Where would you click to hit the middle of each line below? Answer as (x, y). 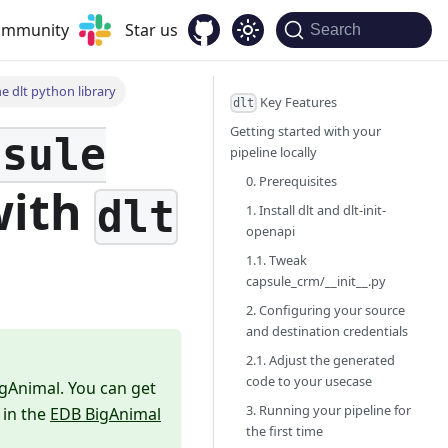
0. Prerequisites (291, 181)
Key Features (297, 102)
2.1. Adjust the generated (320, 360)
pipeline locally (273, 152)
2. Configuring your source (325, 310)
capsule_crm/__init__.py (316, 281)
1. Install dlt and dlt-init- (316, 210)
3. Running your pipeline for (328, 410)
